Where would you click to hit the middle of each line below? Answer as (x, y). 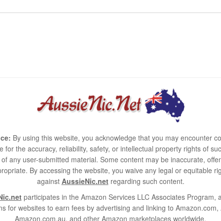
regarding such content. (146, 181)
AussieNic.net (85, 181)
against (49, 181)
